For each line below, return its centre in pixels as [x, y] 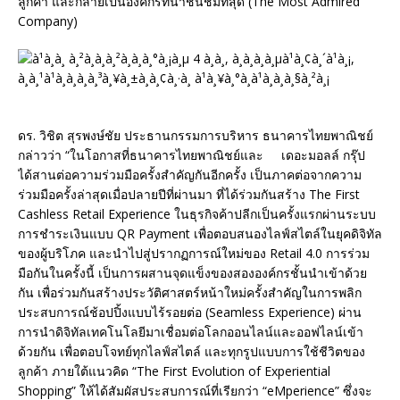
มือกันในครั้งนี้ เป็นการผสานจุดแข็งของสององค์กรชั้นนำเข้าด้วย [192, 273]
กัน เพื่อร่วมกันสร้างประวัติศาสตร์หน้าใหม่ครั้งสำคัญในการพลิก [190, 293]
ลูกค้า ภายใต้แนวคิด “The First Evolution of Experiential [174, 371]
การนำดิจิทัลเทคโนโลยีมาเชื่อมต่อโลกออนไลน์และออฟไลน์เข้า [191, 332]
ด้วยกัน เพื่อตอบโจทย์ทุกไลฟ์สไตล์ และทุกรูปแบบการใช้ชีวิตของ [192, 352]
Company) [48, 21]
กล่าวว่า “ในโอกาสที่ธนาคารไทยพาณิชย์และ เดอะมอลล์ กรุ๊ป [192, 155]
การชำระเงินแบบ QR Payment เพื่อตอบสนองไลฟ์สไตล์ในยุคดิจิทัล [200, 234]
